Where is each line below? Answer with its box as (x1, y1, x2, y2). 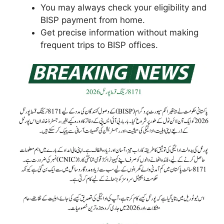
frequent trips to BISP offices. (40, 39, 158, 50)
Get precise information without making (40, 27, 198, 37)
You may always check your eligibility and (40, 2, 207, 12)
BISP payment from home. (40, 14, 145, 25)
